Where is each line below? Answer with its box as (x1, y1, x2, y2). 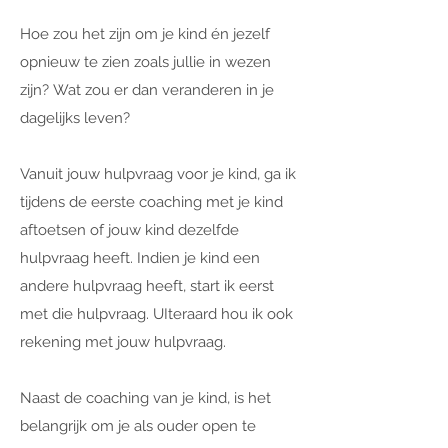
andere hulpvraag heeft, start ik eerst (20, 277, 274, 295)
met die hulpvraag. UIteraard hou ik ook (20, 305, 293, 323)
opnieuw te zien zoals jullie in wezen (20, 53, 271, 71)
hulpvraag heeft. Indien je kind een (20, 249, 260, 267)
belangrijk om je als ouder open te (20, 417, 256, 435)
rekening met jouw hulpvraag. (20, 333, 226, 351)
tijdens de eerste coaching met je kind (20, 193, 283, 211)
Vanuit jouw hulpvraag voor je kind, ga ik (20, 165, 296, 183)
